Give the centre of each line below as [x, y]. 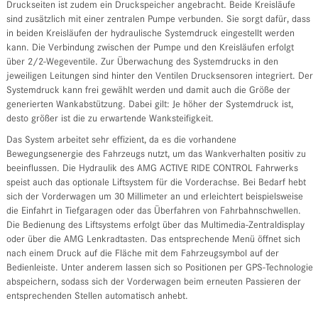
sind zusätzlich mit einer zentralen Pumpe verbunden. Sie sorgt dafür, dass [158, 20]
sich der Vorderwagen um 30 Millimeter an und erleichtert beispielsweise [154, 198]
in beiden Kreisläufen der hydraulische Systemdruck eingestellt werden [150, 34]
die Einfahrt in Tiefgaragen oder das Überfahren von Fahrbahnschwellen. [153, 212]
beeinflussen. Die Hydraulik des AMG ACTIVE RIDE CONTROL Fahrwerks [152, 169]
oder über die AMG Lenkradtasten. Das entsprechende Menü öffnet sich [153, 240]
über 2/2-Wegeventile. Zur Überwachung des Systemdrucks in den [142, 63]
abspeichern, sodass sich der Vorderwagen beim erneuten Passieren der [153, 283]
